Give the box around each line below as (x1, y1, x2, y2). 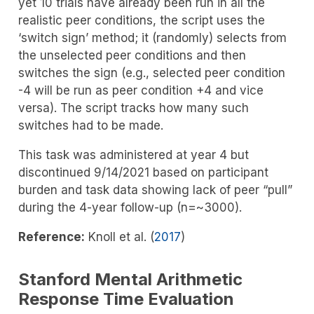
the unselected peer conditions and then (18, 48, 246, 63)
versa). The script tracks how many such (18, 101, 249, 116)
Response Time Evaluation (18, 289, 234, 310)
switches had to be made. (18, 118, 163, 133)
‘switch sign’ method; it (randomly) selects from (18, 31, 287, 46)
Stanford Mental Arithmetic (18, 269, 243, 290)
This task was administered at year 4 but (18, 148, 249, 163)
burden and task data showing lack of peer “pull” (18, 183, 292, 198)
